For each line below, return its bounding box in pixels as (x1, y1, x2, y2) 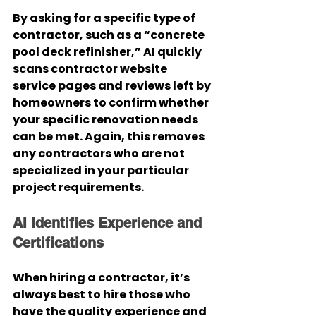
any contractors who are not (13, 145, 187, 162)
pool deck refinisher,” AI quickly (13, 44, 204, 60)
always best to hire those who (13, 286, 193, 303)
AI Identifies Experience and (13, 214, 206, 231)
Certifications (13, 234, 104, 251)
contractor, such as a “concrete (13, 27, 207, 43)
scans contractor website (13, 61, 169, 77)
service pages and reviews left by (13, 78, 213, 94)
